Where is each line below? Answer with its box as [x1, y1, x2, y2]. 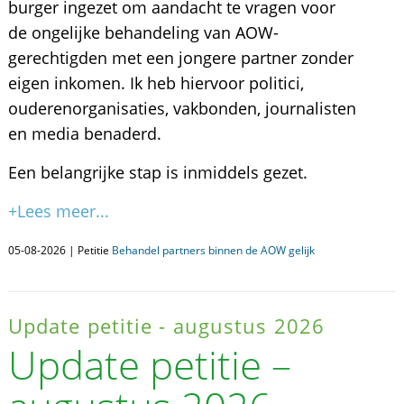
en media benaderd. [7, 123, 161, 144]
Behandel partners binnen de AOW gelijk [111, 243, 315, 258]
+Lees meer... [7, 200, 109, 222]
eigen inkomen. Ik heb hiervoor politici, [7, 72, 304, 94]
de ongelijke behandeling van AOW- [7, 22, 279, 43]
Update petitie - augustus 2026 [7, 312, 325, 339]
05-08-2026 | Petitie [7, 243, 112, 258]
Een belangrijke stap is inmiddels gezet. [7, 161, 308, 183]
